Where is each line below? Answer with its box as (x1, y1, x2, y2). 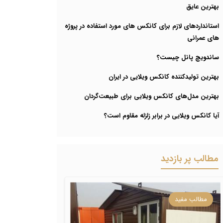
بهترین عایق (186, 1, 219, 12)
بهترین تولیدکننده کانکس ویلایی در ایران (109, 72, 219, 82)
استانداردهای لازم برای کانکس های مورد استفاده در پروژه (65, 21, 219, 31)
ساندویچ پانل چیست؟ (157, 52, 219, 63)
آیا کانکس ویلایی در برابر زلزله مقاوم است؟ (104, 111, 219, 121)
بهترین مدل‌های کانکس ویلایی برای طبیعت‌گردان (84, 91, 219, 102)
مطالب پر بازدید (161, 152, 219, 166)
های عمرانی (187, 33, 219, 43)
